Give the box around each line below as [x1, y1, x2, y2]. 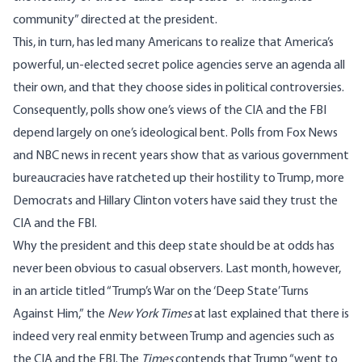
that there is [281, 308, 349, 322]
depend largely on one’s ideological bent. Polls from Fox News [13, 127, 338, 141]
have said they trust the [208, 195, 338, 208]
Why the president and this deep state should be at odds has [13, 240, 335, 254]
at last [192, 308, 230, 322]
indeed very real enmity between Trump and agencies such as [13, 330, 335, 344]
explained [230, 308, 281, 322]
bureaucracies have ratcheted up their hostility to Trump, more [13, 172, 344, 186]
